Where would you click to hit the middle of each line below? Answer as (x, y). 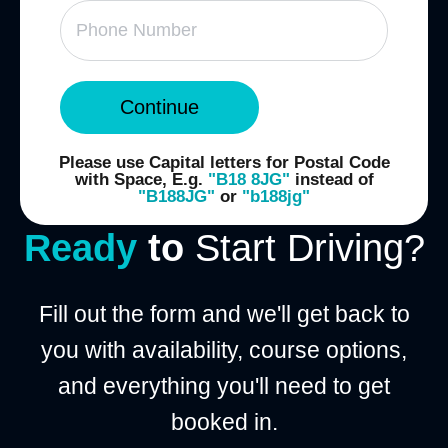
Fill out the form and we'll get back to (224, 313)
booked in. (224, 421)
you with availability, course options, (224, 349)
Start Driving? (309, 247)
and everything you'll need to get (224, 385)
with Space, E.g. (141, 179)
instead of (331, 179)
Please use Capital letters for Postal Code (224, 162)
